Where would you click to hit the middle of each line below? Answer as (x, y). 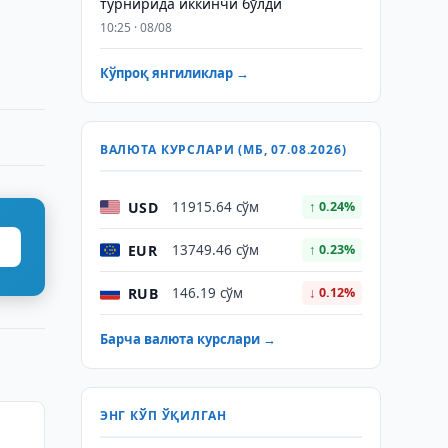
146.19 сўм (207, 293)
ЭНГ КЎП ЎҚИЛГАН (163, 415)
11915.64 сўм (215, 207)
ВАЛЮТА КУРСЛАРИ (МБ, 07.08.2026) (223, 149)
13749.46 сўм (215, 250)
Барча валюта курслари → (187, 339)
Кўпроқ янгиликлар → (174, 73)
